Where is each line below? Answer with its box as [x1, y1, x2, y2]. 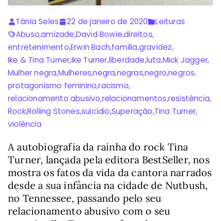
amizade [41, 29, 74, 40]
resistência [168, 93, 210, 104]
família [111, 42, 138, 53]
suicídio [81, 106, 110, 117]
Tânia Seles [16, 16, 59, 27]
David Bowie [75, 29, 123, 40]
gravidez [139, 42, 172, 53]
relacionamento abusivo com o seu [8, 205, 171, 218]
